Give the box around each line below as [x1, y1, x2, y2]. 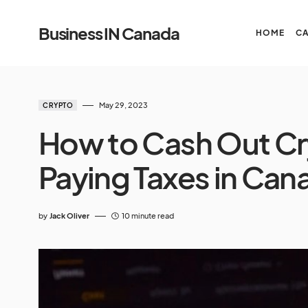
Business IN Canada [38, 23, 179, 43]
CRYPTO [43, 101, 73, 109]
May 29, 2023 [99, 100, 148, 109]
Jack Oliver [49, 211, 89, 220]
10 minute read [122, 211, 174, 220]
